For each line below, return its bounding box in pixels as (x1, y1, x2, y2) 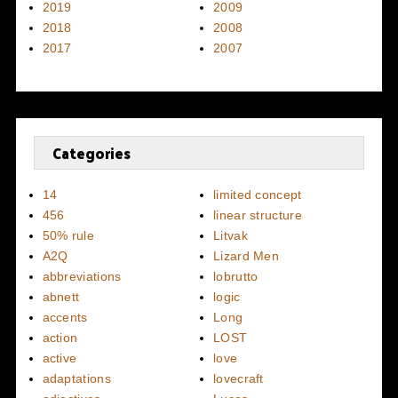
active (42, 350, 77, 365)
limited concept (213, 187, 302, 202)
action (42, 330, 78, 345)
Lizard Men (213, 248, 280, 263)
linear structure (213, 207, 302, 222)
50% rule (42, 227, 94, 243)
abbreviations (42, 268, 122, 283)
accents (42, 309, 88, 324)
